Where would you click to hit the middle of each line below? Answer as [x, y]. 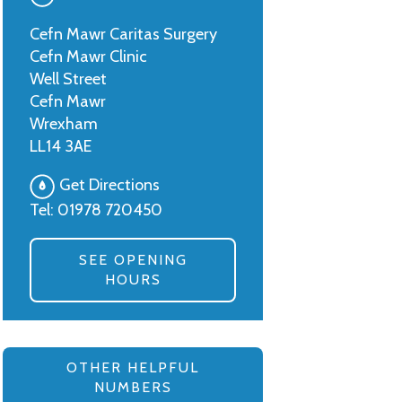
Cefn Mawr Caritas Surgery [123, 34]
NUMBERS [133, 387]
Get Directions [109, 185]
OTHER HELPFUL [133, 367]
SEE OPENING [133, 260]
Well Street [68, 79]
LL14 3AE [61, 146]
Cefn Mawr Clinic [88, 57]
